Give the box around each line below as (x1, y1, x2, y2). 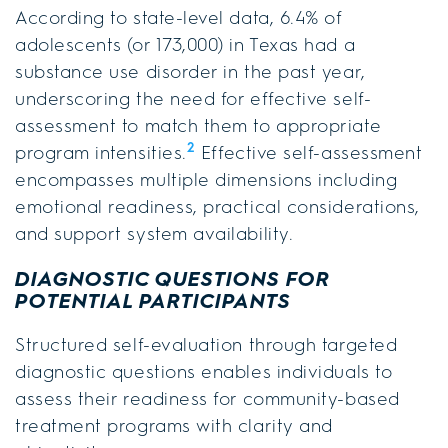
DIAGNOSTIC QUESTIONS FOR (15, 265, 330, 292)
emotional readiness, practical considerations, (15, 194, 420, 219)
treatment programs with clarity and (15, 413, 333, 438)
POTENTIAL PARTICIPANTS (15, 287, 291, 314)
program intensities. (15, 140, 187, 165)
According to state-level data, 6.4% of (15, 5, 343, 30)
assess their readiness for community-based (15, 386, 400, 411)
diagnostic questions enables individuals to (15, 359, 393, 384)
